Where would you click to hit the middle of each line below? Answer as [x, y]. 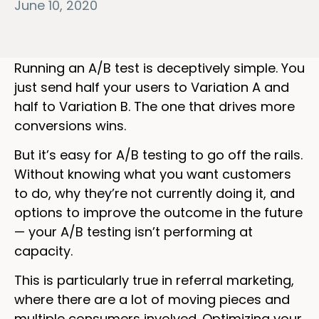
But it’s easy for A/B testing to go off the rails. [158, 155]
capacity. [43, 251]
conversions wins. [70, 125]
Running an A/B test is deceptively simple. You [159, 68]
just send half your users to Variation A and [152, 87]
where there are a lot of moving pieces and [152, 300]
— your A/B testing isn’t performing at [134, 231]
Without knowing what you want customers [153, 174]
